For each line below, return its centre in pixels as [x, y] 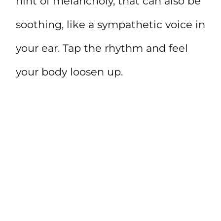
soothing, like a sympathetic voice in [110, 25]
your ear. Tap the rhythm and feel [102, 48]
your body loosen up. [69, 72]
